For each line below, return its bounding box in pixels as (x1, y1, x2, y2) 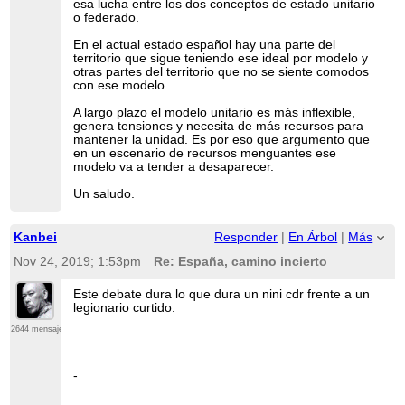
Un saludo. (73, 186, 136, 201)
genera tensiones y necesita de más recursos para (73, 118, 364, 133)
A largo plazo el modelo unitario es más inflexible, (73, 105, 356, 119)
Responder (214, 230, 278, 244)
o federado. (73, 10, 140, 24)
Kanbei (13, 230, 57, 244)
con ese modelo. (73, 78, 169, 92)
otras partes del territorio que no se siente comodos (73, 64, 370, 79)
